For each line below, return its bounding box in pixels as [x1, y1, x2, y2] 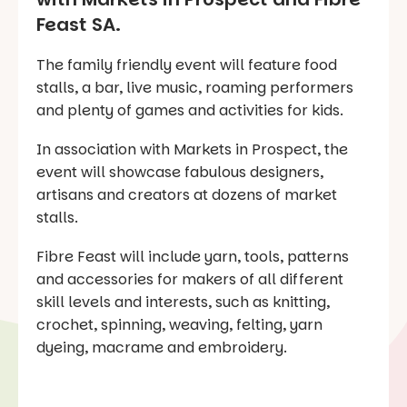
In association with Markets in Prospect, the [36, 138, 348, 160]
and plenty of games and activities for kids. [36, 99, 343, 121]
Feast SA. [36, 11, 121, 37]
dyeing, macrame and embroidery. [36, 336, 287, 358]
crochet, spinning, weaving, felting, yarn [36, 313, 323, 335]
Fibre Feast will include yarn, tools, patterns [36, 245, 349, 267]
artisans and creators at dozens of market [36, 184, 337, 205]
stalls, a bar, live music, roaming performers [36, 76, 353, 98]
